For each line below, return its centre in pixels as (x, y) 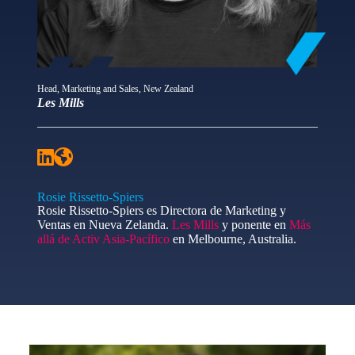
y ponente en (254, 225)
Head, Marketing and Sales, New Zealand (115, 89)
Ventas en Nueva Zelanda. (104, 225)
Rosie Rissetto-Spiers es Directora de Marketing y (161, 211)
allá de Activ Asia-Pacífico (103, 239)
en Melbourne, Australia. (233, 239)
